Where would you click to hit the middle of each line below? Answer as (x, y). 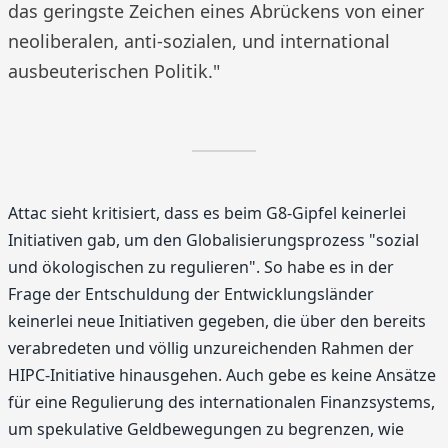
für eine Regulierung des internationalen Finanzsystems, (221, 402)
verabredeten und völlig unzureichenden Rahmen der (211, 348)
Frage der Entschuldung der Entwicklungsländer (191, 294)
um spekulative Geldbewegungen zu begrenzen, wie (206, 429)
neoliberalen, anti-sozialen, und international (199, 41)
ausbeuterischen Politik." (114, 71)
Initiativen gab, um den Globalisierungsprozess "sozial (213, 240)
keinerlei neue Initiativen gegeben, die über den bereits (217, 321)
